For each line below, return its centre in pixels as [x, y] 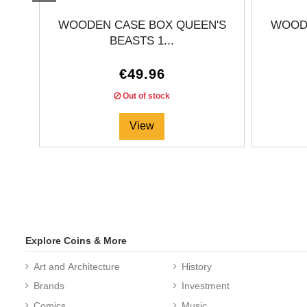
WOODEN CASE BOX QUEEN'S [142, 25]
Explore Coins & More [76, 240]
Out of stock [145, 96]
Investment [206, 286]
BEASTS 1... [142, 41]
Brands [49, 286]
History [197, 267]
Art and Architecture [77, 267]
